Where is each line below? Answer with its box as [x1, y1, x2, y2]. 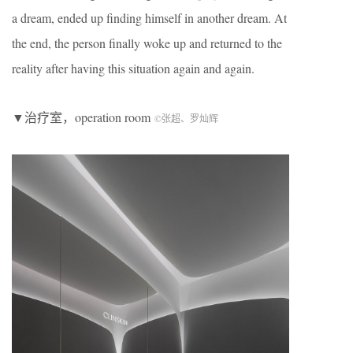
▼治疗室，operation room [12, 109, 154, 126]
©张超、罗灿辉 [154, 112, 218, 125]
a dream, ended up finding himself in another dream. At [12, 9, 287, 27]
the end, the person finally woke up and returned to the [12, 35, 282, 52]
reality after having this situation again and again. [12, 60, 255, 77]
